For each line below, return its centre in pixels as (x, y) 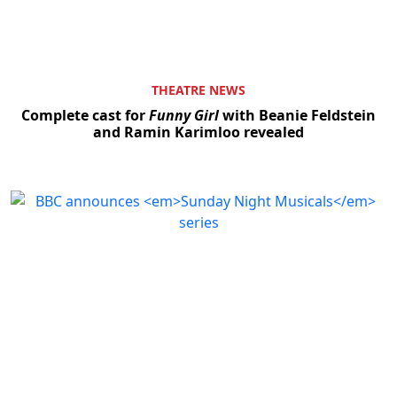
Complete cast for (85, 115)
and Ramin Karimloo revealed (198, 132)
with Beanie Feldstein (297, 115)
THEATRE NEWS (198, 90)
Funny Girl (184, 115)
